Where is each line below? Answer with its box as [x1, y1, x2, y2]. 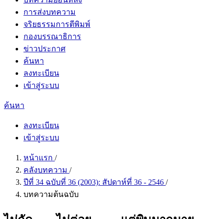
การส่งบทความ [23, 8, 76, 16]
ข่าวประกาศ [23, 44, 66, 53]
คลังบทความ [23, 166, 69, 174]
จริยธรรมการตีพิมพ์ [23, 20, 90, 28]
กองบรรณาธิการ [23, 32, 81, 41]
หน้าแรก [23, 153, 55, 162]
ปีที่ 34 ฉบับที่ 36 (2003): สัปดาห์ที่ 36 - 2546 [23, 178, 166, 186]
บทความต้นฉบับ [23, 190, 79, 198]
